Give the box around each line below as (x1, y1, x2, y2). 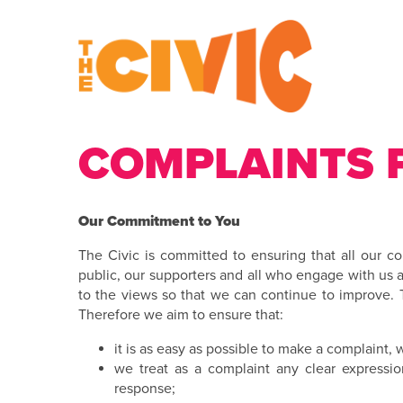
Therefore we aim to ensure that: (78, 306, 283, 324)
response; (114, 380, 175, 398)
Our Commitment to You (78, 212, 240, 230)
